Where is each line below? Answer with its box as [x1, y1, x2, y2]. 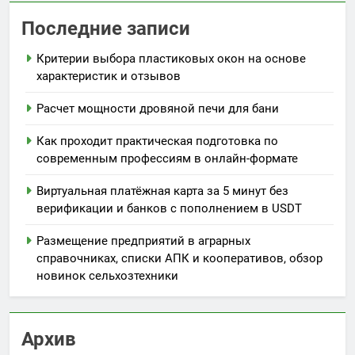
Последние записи [21, 17, 190, 40]
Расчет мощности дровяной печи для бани [36, 101, 279, 116]
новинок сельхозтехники [36, 269, 178, 284]
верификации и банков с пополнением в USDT [36, 201, 302, 216]
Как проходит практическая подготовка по [36, 134, 278, 149]
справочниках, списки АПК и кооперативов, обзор [36, 251, 323, 266]
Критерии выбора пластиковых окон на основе [36, 52, 306, 67]
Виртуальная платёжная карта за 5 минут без [36, 184, 288, 199]
